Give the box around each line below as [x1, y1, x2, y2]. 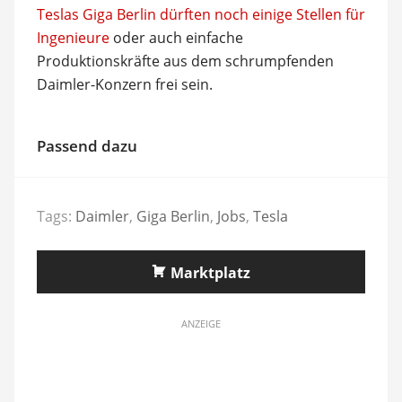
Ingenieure [36, 27, 109, 48]
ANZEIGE [181, 317, 221, 330]
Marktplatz [170, 263, 250, 283]
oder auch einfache [109, 27, 243, 48]
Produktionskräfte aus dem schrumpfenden [36, 50, 334, 71]
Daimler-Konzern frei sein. [36, 74, 213, 94]
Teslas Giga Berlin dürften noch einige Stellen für [36, 4, 365, 24]
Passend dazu [36, 135, 137, 156]
